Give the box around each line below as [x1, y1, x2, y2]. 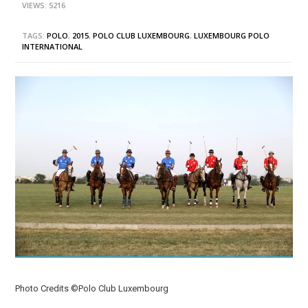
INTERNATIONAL [22, 41, 83, 52]
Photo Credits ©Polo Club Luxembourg [15, 283, 169, 294]
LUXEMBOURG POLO [194, 30, 270, 41]
